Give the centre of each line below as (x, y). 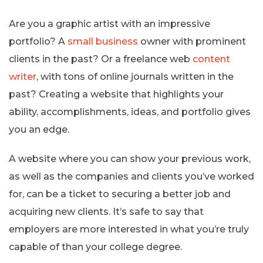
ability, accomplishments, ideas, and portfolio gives (130, 112)
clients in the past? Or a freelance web (101, 59)
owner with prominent (193, 41)
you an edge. (39, 129)
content (211, 59)
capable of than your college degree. (95, 247)
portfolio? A (37, 41)
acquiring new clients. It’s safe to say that (106, 211)
